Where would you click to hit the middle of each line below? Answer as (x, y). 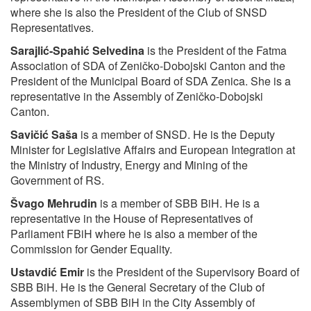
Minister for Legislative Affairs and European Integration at (153, 150)
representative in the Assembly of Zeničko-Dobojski (137, 96)
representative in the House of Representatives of (132, 219)
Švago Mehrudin (54, 203)
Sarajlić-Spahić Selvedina (77, 51)
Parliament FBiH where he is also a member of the (134, 234)
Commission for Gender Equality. (91, 249)
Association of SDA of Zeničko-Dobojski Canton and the (148, 66)
